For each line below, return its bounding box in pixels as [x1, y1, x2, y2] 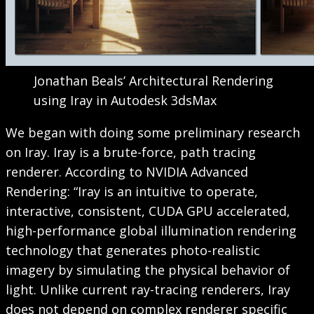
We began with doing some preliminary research [6, 124, 300, 141]
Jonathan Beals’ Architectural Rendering [34, 72, 273, 89]
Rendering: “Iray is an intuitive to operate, [6, 183, 258, 200]
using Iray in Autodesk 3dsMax [34, 92, 217, 109]
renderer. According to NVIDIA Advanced [6, 163, 248, 180]
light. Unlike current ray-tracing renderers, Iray [6, 281, 290, 298]
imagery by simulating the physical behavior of [6, 261, 290, 278]
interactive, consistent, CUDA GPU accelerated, [6, 203, 290, 219]
